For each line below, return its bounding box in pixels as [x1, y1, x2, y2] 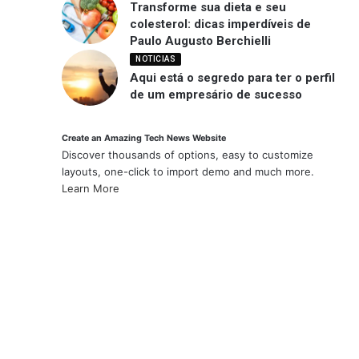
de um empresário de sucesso [130, 87, 303, 102]
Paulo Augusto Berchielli [130, 34, 278, 49]
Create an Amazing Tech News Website [62, 133, 227, 144]
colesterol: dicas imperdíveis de [130, 17, 312, 32]
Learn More [62, 182, 120, 196]
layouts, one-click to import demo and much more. [62, 165, 315, 179]
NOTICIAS [135, 54, 176, 63]
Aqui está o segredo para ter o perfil [130, 70, 336, 85]
